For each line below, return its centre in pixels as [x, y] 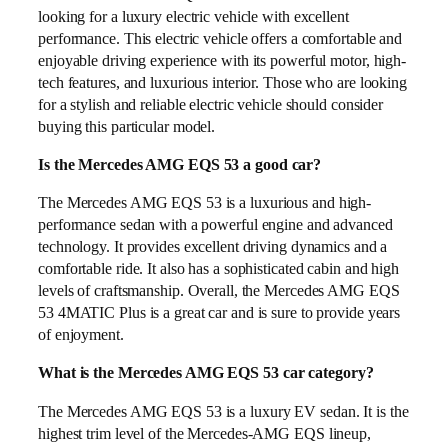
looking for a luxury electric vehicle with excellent [193, 16]
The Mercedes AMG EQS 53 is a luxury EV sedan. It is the [223, 411]
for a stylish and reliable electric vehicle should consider [211, 104]
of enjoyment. [81, 335]
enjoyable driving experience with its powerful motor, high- [222, 60]
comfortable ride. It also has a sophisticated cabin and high [218, 269]
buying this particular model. [127, 126]
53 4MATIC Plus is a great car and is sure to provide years [219, 313]
